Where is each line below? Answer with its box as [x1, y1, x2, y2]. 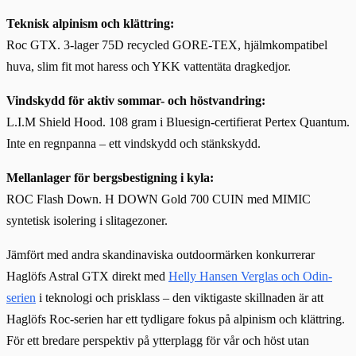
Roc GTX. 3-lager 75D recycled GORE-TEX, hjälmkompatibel [6, 37, 327, 52]
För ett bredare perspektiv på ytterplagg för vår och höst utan [6, 333, 309, 347]
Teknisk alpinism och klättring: [6, 16, 174, 30]
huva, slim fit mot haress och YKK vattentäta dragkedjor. [6, 59, 291, 73]
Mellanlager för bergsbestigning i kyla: [6, 170, 214, 184]
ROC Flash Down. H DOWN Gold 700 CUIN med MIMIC [6, 192, 311, 206]
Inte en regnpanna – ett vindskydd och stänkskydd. [6, 136, 261, 150]
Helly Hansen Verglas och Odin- [168, 269, 332, 283]
